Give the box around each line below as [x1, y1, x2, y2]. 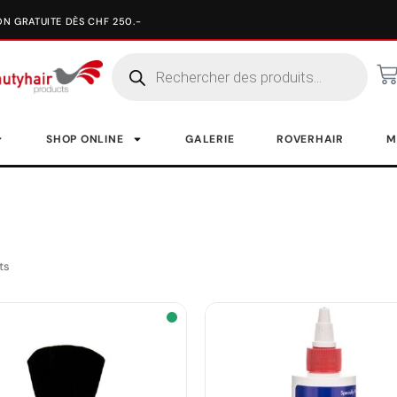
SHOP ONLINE [46, 132, 124, 146]
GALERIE [185, 132, 235, 146]
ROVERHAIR [276, 132, 344, 146]
